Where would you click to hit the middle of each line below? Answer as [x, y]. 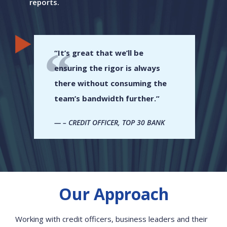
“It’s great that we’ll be [99, 53]
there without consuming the [110, 83]
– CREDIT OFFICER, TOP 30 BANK [114, 122]
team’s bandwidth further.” [107, 98]
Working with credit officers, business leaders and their [111, 219]
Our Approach [113, 194]
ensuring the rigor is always [107, 68]
